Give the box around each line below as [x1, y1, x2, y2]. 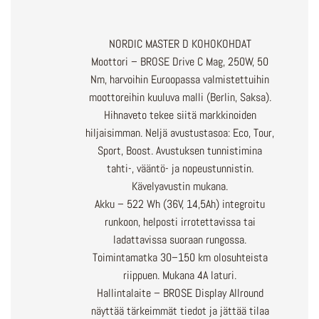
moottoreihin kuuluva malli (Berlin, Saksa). [88, 90, 271, 105]
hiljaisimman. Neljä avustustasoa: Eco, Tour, [85, 125, 275, 141]
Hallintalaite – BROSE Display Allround [96, 286, 263, 301]
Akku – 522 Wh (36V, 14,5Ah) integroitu [95, 197, 266, 212]
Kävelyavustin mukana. [132, 179, 229, 194]
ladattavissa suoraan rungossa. [113, 232, 247, 248]
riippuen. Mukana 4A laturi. [123, 268, 237, 283]
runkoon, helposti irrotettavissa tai [104, 214, 256, 230]
